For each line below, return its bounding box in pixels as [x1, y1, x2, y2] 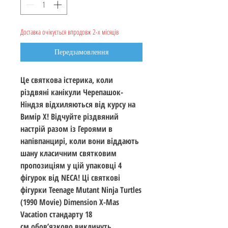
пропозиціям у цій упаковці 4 [20, 160, 122, 172]
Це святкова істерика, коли [20, 74, 113, 86]
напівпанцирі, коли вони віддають [20, 135, 139, 147]
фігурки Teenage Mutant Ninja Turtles [20, 184, 141, 196]
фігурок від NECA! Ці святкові [20, 172, 120, 184]
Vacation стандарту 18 [20, 209, 92, 220]
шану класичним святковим [20, 148, 117, 159]
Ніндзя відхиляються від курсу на [20, 99, 135, 110]
